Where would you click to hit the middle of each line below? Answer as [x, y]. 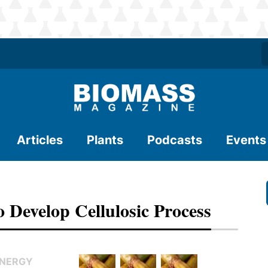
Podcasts [175, 140]
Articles [40, 140]
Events [246, 140]
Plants [105, 140]
